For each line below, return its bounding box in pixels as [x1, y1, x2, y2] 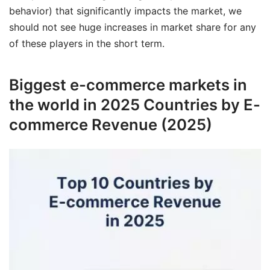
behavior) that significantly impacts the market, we [9, 4, 242, 17]
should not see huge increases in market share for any [9, 20, 256, 33]
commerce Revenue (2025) [9, 115, 212, 134]
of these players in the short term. [9, 37, 165, 49]
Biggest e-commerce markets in [9, 75, 247, 95]
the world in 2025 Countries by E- [9, 95, 260, 115]
